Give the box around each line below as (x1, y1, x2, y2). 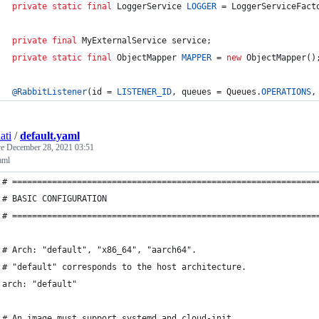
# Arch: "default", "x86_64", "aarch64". (2, 245, 197, 255)
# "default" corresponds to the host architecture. (2, 262, 246, 272)
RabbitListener (17, 87, 87, 97)
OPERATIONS (261, 87, 311, 97)
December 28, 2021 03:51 (6, 142, 94, 152)
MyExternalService (82, 36, 167, 46)
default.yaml (20, 130, 80, 142)
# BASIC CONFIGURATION (2, 194, 107, 204)
